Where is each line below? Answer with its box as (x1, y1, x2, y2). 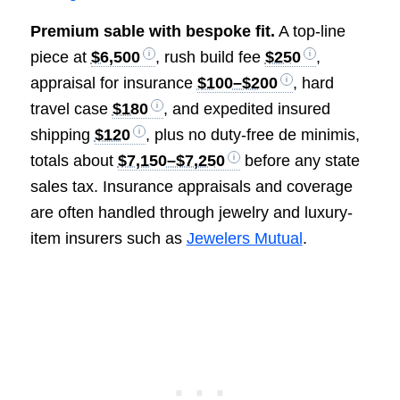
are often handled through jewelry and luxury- (29, 204, 353, 222)
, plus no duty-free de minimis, (145, 126, 360, 145)
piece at (29, 48, 91, 67)
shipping (29, 126, 95, 145)
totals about (29, 152, 118, 171)
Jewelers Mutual (186, 229, 303, 248)
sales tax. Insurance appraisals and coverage (29, 178, 353, 196)
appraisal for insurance (29, 74, 197, 93)
